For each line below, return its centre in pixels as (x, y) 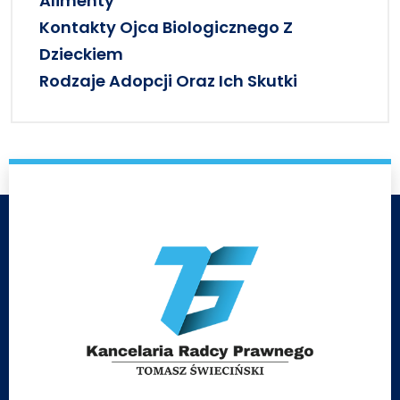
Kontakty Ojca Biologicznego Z (166, 28)
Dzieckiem (81, 54)
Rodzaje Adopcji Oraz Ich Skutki (168, 81)
